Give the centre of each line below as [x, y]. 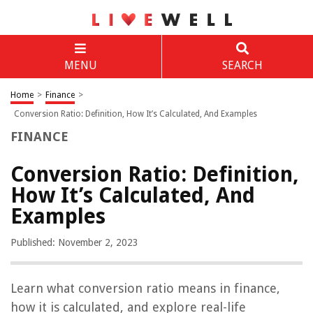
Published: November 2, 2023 [74, 242]
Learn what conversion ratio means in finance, [145, 288]
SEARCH [242, 65]
